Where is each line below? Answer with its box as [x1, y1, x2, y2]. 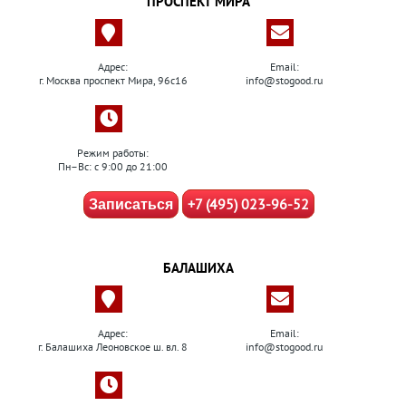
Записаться [88, 197, 173, 212]
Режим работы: [77, 146, 149, 159]
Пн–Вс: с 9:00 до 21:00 [58, 159, 168, 173]
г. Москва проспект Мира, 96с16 [38, 73, 188, 87]
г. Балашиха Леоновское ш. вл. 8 [38, 340, 188, 353]
